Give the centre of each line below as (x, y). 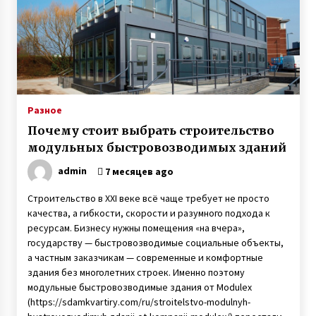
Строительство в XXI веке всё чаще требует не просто (148, 198)
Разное (44, 110)
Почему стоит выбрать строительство (151, 130)
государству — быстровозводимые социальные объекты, (155, 243)
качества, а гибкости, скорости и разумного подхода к (148, 213)
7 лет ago (124, 24)
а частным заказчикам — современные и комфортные (145, 257)
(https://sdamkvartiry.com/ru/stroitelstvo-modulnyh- (139, 302)
